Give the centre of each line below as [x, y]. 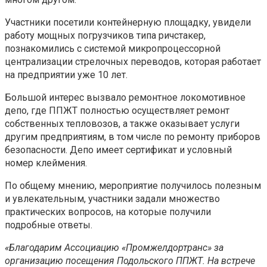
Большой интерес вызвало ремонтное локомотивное [125, 97]
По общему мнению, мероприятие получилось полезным [133, 185]
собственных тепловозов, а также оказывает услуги [122, 123]
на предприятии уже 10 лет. [66, 74]
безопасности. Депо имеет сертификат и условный [118, 150]
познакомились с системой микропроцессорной [113, 48]
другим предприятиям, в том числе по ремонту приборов [133, 136]
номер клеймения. [46, 163]
